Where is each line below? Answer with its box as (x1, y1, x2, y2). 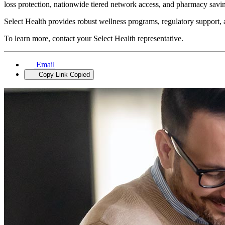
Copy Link (38, 70, 68, 78)
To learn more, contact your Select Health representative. (4, 34, 183, 43)
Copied (69, 70, 90, 78)
